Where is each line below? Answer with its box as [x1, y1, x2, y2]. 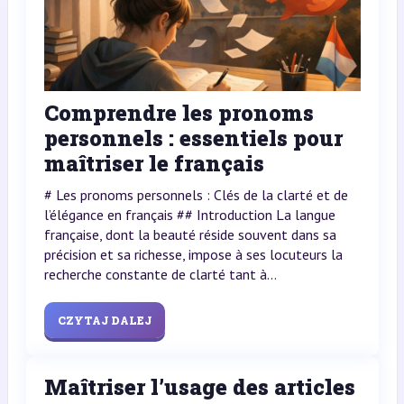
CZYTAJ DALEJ [57, 313, 151, 328]
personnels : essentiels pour [43, 124, 343, 153]
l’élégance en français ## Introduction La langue [43, 206, 335, 225]
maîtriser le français [43, 149, 264, 179]
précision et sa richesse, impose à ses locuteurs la [43, 245, 343, 264]
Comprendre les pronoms [43, 98, 314, 128]
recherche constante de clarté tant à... [43, 265, 277, 284]
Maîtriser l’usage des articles [43, 372, 355, 402]
